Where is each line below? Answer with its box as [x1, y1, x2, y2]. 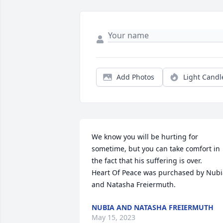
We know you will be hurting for [92, 132, 198, 142]
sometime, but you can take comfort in [92, 144, 220, 154]
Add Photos [116, 72, 154, 82]
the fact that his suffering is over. [92, 156, 202, 166]
